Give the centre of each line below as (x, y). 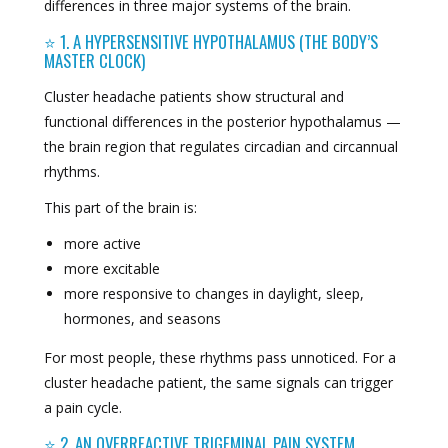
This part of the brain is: (120, 207)
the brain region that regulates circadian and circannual (220, 146)
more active (102, 244)
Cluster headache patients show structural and (193, 96)
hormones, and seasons (142, 319)
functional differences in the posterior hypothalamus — (222, 121)
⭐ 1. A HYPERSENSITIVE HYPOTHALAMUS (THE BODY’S (210, 41)
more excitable (111, 269)
